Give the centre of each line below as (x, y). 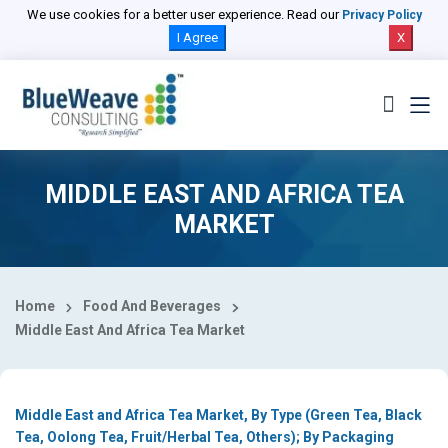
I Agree (197, 37)
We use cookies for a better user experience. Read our (184, 14)
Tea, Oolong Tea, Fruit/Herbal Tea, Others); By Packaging (204, 437)
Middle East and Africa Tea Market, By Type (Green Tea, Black (218, 415)
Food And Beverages (152, 306)
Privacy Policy (381, 15)
